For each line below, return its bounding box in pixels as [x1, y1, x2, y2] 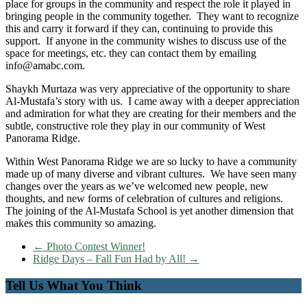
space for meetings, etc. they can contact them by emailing [5, 47, 256, 60]
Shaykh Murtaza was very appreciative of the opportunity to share [5, 83, 290, 95]
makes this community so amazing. [5, 217, 156, 230]
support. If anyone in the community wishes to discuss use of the [5, 35, 286, 47]
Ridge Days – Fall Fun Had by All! [33, 253, 188, 265]
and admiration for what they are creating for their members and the [5, 108, 296, 120]
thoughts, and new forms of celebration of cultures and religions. [5, 193, 286, 205]
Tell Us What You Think [5, 278, 142, 293]
